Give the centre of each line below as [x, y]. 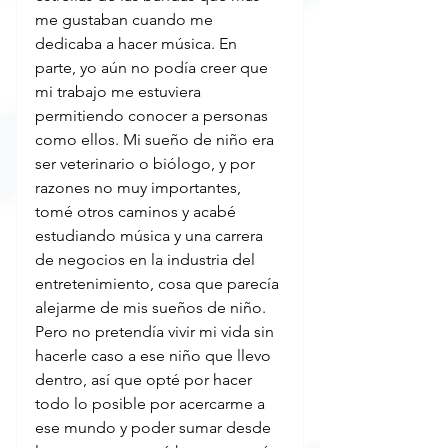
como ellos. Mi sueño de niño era [156, 140]
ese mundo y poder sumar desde [155, 428]
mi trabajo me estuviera [120, 92]
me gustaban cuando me [126, 20]
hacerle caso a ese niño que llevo [155, 356]
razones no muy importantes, [140, 188]
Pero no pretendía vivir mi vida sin [156, 332]
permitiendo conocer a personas [153, 116]
